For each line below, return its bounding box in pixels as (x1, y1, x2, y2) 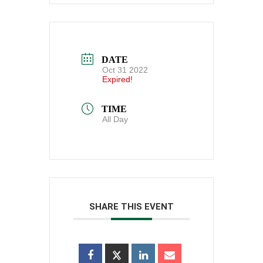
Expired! (102, 74, 133, 84)
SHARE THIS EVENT (89, 201, 174, 213)
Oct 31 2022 (102, 65, 148, 75)
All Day (102, 114, 128, 124)
